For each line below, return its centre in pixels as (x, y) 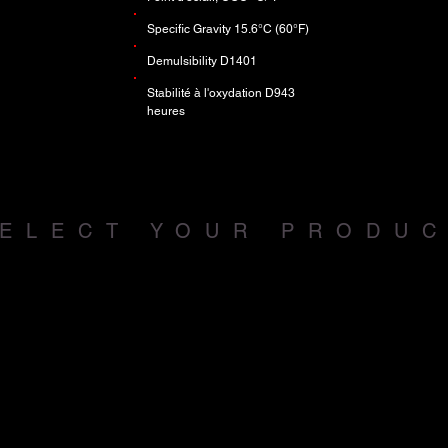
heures (165, 111)
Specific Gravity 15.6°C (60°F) (227, 29)
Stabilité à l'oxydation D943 (220, 93)
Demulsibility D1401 (201, 61)
